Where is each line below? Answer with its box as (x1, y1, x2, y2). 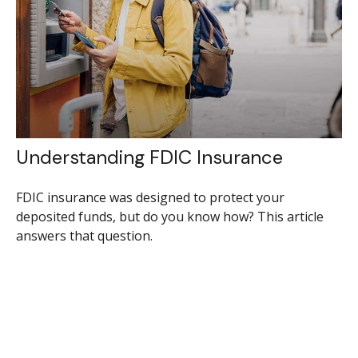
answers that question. (15, 226, 153, 245)
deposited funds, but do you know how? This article (15, 207, 324, 225)
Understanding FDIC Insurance (15, 144, 283, 169)
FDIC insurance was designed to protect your (15, 188, 284, 206)
